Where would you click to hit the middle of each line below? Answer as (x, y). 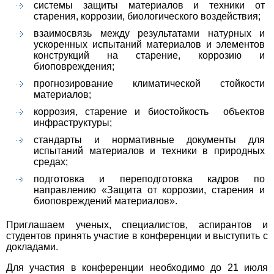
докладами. (32, 247)
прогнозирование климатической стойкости (149, 84)
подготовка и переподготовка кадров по (149, 179)
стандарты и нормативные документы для (149, 140)
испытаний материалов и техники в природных (149, 151)
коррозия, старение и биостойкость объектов (149, 112)
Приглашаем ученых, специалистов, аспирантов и (137, 225)
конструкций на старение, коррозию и (149, 56)
